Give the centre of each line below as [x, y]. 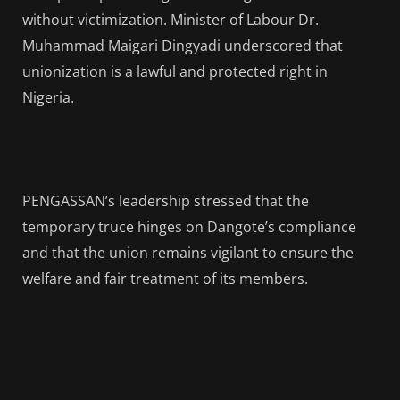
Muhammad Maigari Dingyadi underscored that [183, 45]
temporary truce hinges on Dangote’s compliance [189, 226]
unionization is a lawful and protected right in [175, 71]
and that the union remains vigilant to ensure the [188, 252]
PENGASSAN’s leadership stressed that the [166, 200]
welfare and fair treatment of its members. [165, 278]
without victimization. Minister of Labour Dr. [171, 19]
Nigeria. [48, 97]
